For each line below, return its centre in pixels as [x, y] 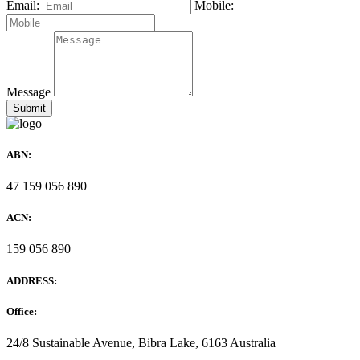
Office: [22, 311]
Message [29, 92]
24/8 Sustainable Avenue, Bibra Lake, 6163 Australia [141, 342]
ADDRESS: [32, 280]
